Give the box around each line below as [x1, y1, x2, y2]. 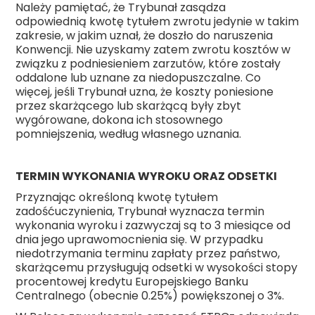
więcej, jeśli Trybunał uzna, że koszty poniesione [15, 84, 274, 101]
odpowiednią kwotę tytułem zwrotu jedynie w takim [15, 13, 300, 30]
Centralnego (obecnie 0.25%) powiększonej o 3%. [15, 288, 285, 304]
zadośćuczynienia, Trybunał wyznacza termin [15, 203, 265, 220]
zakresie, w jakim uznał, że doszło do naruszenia [15, 27, 274, 44]
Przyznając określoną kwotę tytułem [15, 189, 219, 206]
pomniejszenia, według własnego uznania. [15, 126, 242, 143]
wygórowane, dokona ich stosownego [15, 112, 224, 129]
